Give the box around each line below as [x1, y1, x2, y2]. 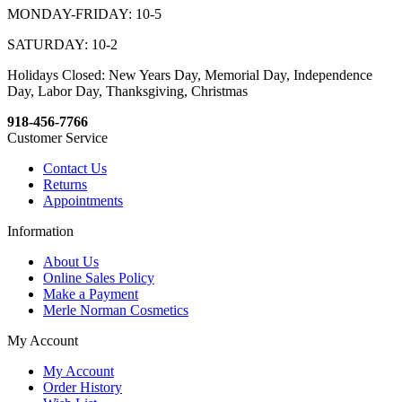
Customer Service [7, 130, 108, 146]
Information [7, 223, 74, 240]
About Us [43, 254, 99, 270]
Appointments [43, 193, 123, 209]
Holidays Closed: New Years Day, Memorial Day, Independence [7, 67, 372, 83]
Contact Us [43, 161, 107, 177]
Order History [43, 380, 122, 396]
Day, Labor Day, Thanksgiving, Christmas [7, 83, 248, 100]
